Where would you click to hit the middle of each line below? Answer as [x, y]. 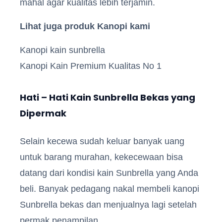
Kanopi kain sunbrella [62, 50]
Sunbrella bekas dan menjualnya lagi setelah [108, 204]
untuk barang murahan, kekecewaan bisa [101, 157]
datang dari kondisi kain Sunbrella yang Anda [109, 173]
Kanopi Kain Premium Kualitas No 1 [91, 66]
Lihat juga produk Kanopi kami [85, 26]
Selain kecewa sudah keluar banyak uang [102, 141]
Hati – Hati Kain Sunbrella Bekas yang [108, 97]
